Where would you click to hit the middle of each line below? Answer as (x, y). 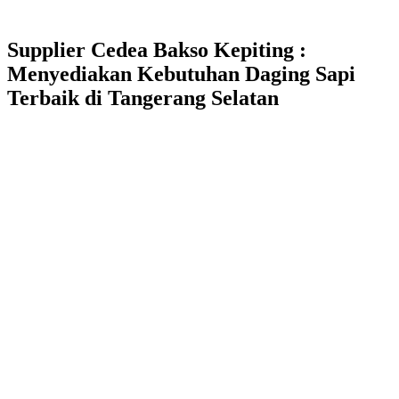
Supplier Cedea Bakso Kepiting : (157, 49)
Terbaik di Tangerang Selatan (143, 98)
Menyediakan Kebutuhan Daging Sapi (181, 73)
